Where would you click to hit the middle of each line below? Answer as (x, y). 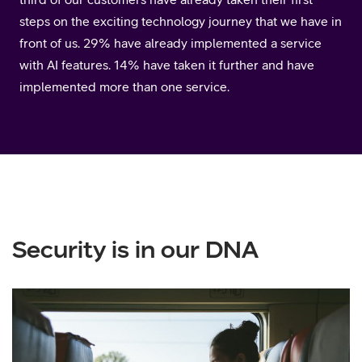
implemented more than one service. (124, 87)
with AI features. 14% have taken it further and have (167, 65)
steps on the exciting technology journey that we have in (181, 21)
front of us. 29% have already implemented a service (170, 43)
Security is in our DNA (135, 250)
